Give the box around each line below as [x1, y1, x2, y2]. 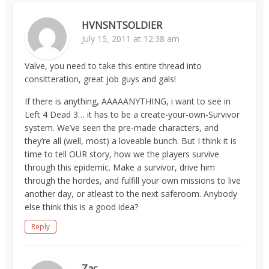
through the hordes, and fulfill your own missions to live [25, 175, 241, 186]
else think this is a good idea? [25, 201, 139, 213]
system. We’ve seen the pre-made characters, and [25, 122, 219, 133]
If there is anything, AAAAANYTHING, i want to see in [25, 95, 231, 107]
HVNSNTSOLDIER [82, 19, 163, 32]
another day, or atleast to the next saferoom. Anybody [25, 188, 238, 199]
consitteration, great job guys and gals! [25, 73, 177, 85]
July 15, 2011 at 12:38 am [82, 33, 180, 44]
